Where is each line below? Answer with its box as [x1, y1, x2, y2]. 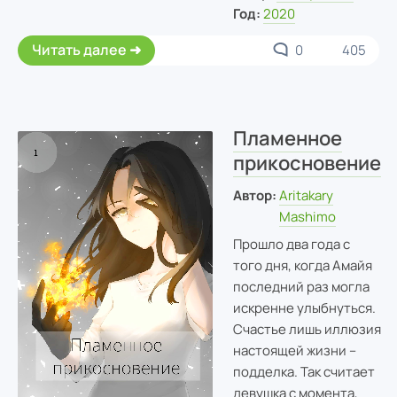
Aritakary [279, 185, 334, 205]
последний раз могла [232, 277, 370, 297]
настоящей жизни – [232, 341, 356, 361]
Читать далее [32, 39, 127, 59]
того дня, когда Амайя [232, 256, 372, 276]
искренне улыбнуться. [232, 299, 376, 318]
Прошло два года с [232, 235, 350, 254]
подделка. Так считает [232, 362, 375, 382]
